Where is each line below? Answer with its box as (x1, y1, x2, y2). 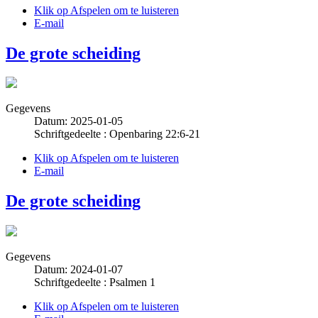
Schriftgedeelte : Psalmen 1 (34, 276, 155, 289)
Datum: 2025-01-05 (34, 115, 123, 128)
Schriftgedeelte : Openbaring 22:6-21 (34, 128, 200, 141)
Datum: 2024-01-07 (34, 263, 123, 276)
